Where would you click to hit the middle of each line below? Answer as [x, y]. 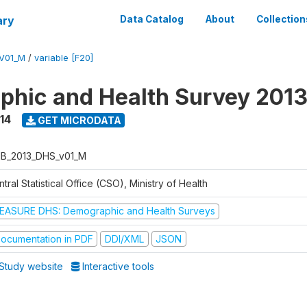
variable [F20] [64, 58]
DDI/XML [124, 238]
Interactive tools [117, 266]
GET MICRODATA [78, 120]
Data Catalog [152, 19]
